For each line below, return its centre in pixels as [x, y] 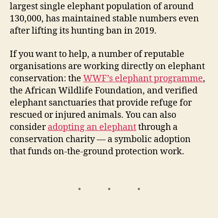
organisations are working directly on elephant [107, 66]
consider [29, 127]
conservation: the [46, 78]
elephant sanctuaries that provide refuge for [101, 103]
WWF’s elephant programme [143, 78]
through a [157, 127]
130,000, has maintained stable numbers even [104, 19]
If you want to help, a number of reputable [97, 54]
